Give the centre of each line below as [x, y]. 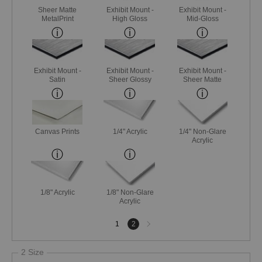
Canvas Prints [58, 131]
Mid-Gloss [202, 18]
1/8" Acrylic [57, 192]
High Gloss [130, 18]
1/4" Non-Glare [202, 131]
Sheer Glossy [130, 79]
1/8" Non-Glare [130, 192]
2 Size [32, 252]
